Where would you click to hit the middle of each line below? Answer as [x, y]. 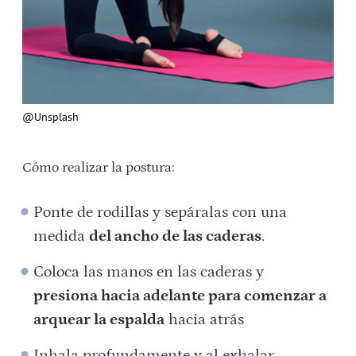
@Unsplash [50, 116]
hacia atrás [205, 319]
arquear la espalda [99, 319]
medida [62, 236]
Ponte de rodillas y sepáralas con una [161, 212]
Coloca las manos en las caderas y [149, 271]
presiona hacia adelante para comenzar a [180, 295]
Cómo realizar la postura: [99, 167]
